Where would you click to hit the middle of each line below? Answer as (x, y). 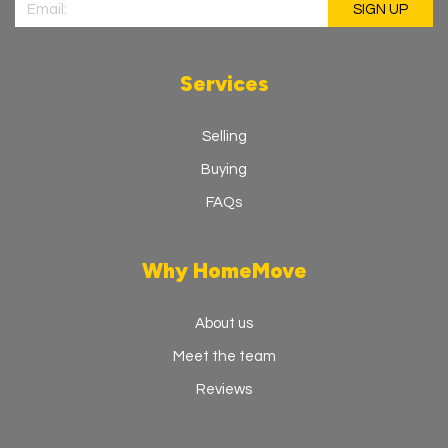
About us (224, 324)
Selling (224, 137)
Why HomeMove (224, 271)
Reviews (224, 390)
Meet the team (224, 357)
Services (224, 84)
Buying (224, 170)
